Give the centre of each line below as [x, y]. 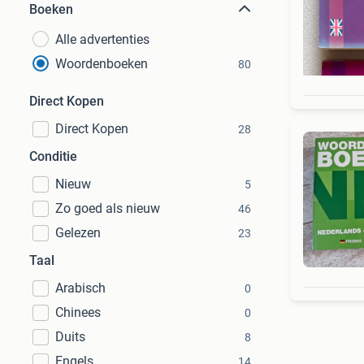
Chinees [78, 312]
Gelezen [78, 233]
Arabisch [80, 288]
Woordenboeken [102, 64]
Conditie [53, 156]
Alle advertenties [102, 39]
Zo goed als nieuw [108, 208]
